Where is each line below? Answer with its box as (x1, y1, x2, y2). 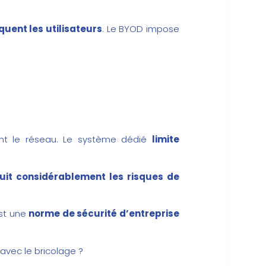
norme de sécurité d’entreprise (28, 207, 180, 220)
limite (152, 133, 179, 146)
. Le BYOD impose (102, 22, 180, 35)
